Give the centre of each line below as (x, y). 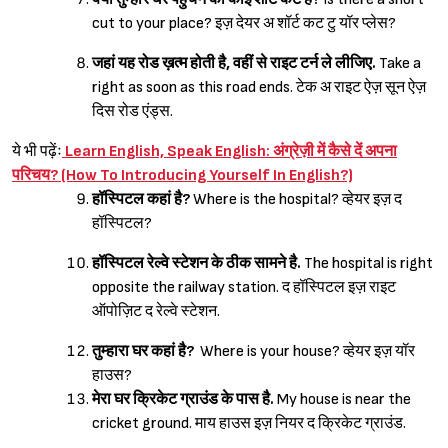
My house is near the (344, 399)
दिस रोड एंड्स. (132, 111)
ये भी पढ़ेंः (37, 151)
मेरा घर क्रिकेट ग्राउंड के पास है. (184, 399)
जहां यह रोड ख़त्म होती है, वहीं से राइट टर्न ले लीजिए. (235, 63)
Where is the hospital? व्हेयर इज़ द (297, 199)
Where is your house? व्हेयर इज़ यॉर (307, 351)
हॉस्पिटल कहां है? (142, 199)
